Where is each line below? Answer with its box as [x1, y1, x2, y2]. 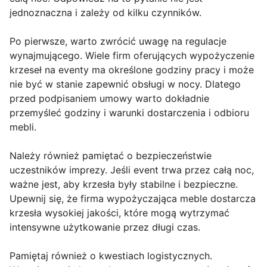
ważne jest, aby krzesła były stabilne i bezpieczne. [10, 178, 238, 191]
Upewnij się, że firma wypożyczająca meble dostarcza [10, 193, 256, 205]
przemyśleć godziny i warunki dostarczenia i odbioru [10, 107, 249, 119]
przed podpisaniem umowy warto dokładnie [10, 92, 209, 105]
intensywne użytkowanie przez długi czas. [10, 221, 200, 234]
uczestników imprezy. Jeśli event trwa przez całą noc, [10, 164, 254, 176]
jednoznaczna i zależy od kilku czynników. [10, 7, 201, 19]
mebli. [10, 121, 36, 133]
